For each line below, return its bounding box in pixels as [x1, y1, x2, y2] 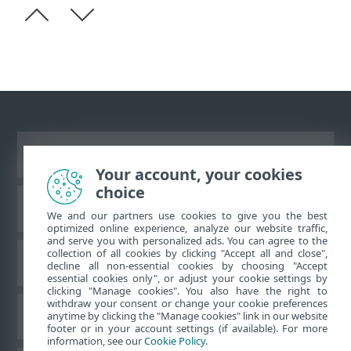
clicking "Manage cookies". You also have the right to [47, 284, 327, 298]
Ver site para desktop [100, 146, 251, 163]
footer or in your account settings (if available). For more [47, 321, 327, 335]
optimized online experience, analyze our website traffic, [47, 221, 327, 235]
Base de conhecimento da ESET [65, 200, 286, 217]
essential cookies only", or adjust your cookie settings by [47, 271, 327, 285]
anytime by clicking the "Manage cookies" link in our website [47, 309, 327, 323]
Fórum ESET [133, 254, 218, 271]
